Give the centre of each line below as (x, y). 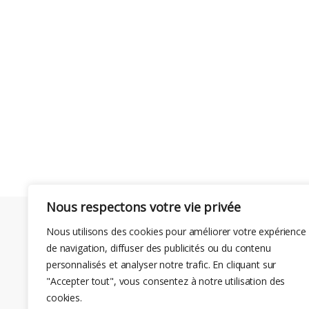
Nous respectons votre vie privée (143, 207)
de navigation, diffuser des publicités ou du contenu (159, 248)
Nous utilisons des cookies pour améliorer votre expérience (176, 231)
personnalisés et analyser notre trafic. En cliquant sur (161, 265)
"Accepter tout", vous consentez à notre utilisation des (166, 281)
